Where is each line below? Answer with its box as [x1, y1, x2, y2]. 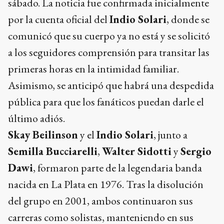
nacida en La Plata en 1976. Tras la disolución [8, 177, 203, 192]
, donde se [166, 12, 209, 27]
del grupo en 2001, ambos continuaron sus [8, 193, 193, 208]
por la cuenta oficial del [8, 12, 109, 27]
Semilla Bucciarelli [8, 144, 97, 159]
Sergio [180, 144, 211, 159]
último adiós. [8, 111, 65, 126]
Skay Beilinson [8, 127, 78, 142]
